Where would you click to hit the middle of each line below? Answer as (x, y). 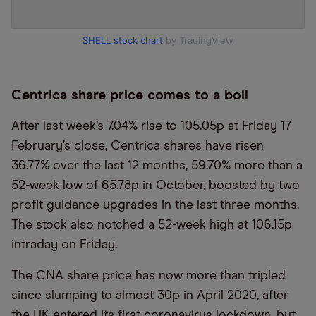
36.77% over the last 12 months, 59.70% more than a (157, 166)
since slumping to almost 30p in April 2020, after (150, 296)
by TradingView (198, 40)
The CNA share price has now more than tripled (148, 276)
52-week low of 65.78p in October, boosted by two (156, 186)
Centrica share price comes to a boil (130, 95)
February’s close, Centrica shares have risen (138, 146)
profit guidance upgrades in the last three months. (155, 205)
